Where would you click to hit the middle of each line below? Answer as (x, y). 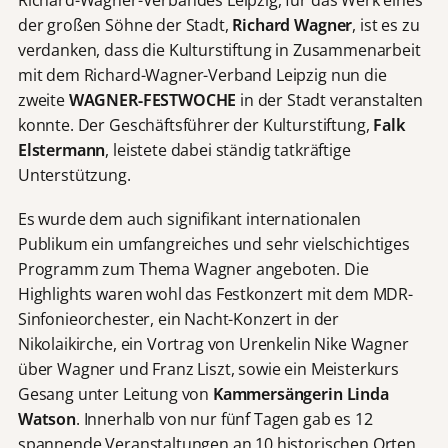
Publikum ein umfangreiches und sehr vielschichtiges (213, 244)
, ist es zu (386, 24)
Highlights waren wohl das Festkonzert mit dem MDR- (215, 294)
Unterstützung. (74, 174)
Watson (46, 419)
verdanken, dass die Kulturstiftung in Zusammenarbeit (219, 49)
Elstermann (61, 149)
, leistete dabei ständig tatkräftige (228, 149)
